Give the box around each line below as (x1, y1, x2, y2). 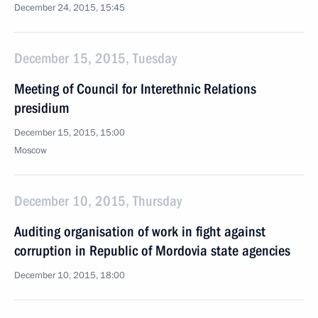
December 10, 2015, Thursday (14, 192, 182, 209)
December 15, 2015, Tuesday (14, 50, 177, 67)
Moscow (14, 144, 47, 157)
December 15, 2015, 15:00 (14, 126, 125, 139)
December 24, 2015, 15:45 (14, 1, 125, 14)
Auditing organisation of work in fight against (14, 223, 265, 240)
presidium (14, 99, 69, 116)
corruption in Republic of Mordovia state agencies (14, 242, 290, 259)
